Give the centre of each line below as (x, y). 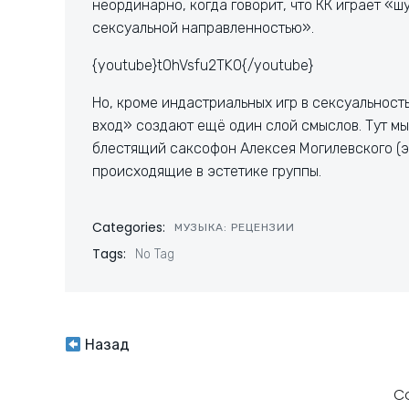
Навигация (151, 354)
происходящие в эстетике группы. (207, 171)
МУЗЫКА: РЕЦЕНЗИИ (235, 227)
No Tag (155, 254)
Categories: (129, 227)
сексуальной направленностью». (203, 28)
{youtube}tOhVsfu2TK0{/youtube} (203, 65)
